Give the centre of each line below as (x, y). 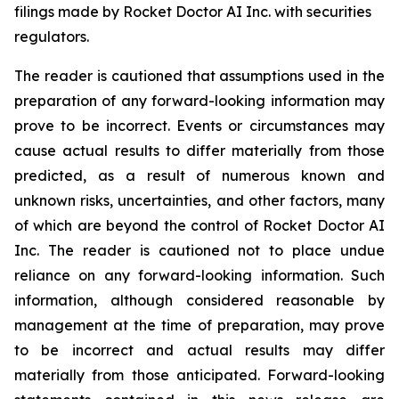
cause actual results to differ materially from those (199, 151)
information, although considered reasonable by (199, 300)
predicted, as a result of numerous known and (199, 175)
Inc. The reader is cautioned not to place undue (199, 250)
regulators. (52, 37)
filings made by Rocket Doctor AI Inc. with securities (193, 12)
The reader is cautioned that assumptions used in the (199, 76)
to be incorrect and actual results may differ (199, 350)
